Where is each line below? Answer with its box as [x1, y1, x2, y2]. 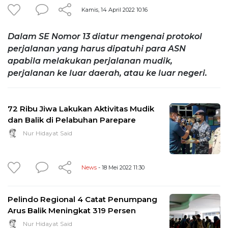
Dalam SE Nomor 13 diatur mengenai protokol [8, 31, 202, 41]
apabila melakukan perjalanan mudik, [8, 55, 173, 66]
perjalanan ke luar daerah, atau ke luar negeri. [8, 68, 207, 78]
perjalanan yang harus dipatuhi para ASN [8, 43, 186, 53]
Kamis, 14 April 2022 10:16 [81, 6, 148, 13]
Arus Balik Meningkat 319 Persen [8, 205, 136, 215]
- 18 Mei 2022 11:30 [97, 163, 145, 171]
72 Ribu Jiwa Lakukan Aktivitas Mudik [8, 103, 154, 113]
